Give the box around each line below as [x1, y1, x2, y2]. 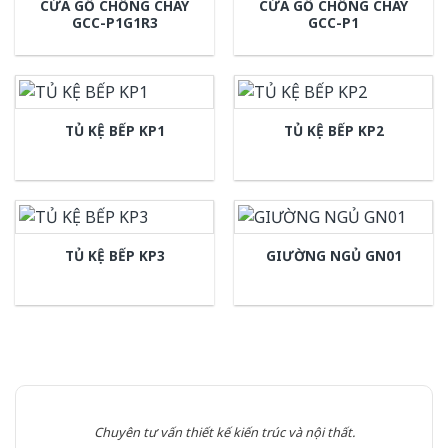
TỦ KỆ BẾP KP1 [64, 121, 165, 141]
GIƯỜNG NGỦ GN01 [265, 245, 402, 265]
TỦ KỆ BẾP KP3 [64, 245, 165, 265]
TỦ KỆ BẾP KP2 [283, 121, 384, 141]
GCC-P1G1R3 [71, 12, 158, 32]
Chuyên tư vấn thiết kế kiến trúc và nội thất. [93, 422, 355, 441]
